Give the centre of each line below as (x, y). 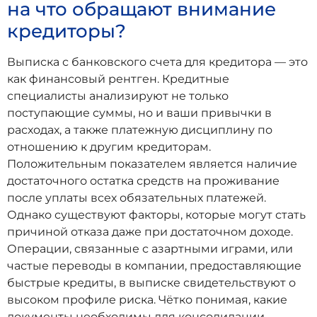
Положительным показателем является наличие (152, 163)
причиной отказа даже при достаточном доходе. (150, 231)
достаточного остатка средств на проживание (143, 180)
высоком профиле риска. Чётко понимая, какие (147, 299)
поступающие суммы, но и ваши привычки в (139, 113)
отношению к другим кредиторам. (109, 146)
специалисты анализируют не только (118, 96)
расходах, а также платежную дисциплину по (140, 129)
